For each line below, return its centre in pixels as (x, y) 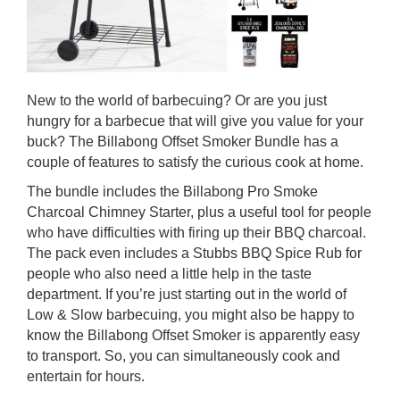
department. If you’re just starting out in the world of (187, 294)
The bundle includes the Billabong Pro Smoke (172, 192)
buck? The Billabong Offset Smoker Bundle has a (183, 142)
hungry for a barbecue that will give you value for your (195, 121)
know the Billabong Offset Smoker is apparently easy (193, 335)
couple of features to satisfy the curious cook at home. (195, 162)
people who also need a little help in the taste (169, 274)
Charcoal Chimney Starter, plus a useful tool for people (199, 212)
